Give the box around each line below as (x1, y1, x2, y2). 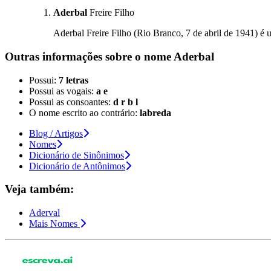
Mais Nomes (29, 218, 77, 229)
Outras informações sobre (5, 50, 135, 63)
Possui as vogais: (29, 85, 96, 96)
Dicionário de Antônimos (29, 160, 125, 171)
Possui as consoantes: (29, 96, 113, 107)
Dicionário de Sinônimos (29, 149, 124, 160)
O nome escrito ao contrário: (29, 107, 140, 118)
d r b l (113, 96, 138, 107)
